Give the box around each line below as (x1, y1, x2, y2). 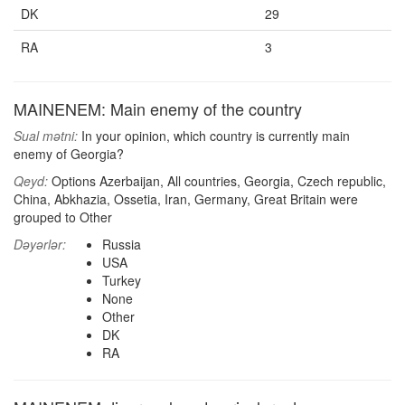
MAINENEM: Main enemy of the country (14, 97, 302, 120)
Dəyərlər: (14, 235, 66, 253)
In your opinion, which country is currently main (78, 127, 350, 145)
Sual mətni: (14, 127, 78, 145)
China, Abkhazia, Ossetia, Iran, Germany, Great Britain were (14, 190, 358, 208)
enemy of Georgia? (14, 145, 124, 163)
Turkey (102, 271, 141, 289)
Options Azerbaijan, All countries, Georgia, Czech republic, (48, 172, 386, 190)
